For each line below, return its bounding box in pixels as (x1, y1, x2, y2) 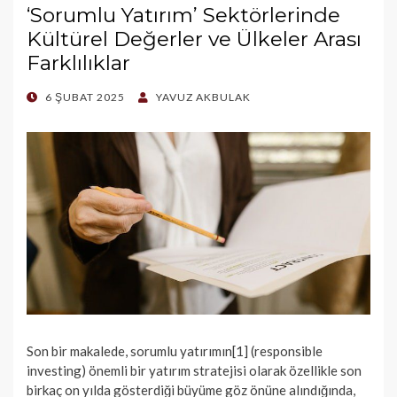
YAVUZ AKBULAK (156, 90, 251, 105)
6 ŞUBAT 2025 (45, 90, 125, 105)
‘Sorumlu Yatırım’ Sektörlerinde (27, 3, 340, 28)
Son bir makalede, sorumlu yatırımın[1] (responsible (27, 343, 323, 360)
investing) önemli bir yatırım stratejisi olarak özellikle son (27, 362, 362, 379)
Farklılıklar (27, 51, 130, 76)
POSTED (27, 90, 72, 105)
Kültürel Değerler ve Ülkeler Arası (27, 27, 362, 52)
